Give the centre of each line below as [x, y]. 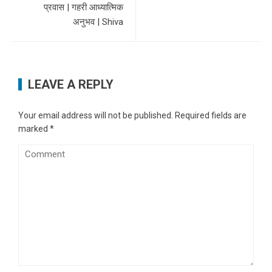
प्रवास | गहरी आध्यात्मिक [83, 7]
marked [34, 128]
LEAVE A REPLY [71, 84]
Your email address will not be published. [96, 115]
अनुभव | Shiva [98, 22]
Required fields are [211, 115]
